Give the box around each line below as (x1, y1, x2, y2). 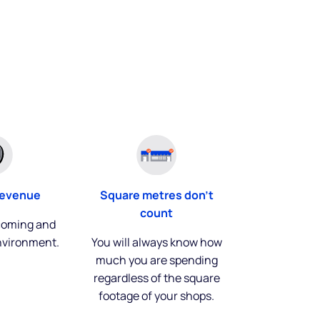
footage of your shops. (99, 287, 215, 304)
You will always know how (91, 234, 222, 250)
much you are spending (95, 251, 218, 268)
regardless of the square (93, 269, 220, 286)
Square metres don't (99, 186, 214, 203)
